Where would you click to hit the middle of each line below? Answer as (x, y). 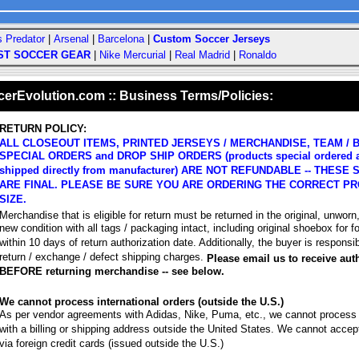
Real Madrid (202, 55)
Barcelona (121, 39)
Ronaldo (258, 55)
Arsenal (71, 39)
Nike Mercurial (133, 55)
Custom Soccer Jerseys (212, 39)
